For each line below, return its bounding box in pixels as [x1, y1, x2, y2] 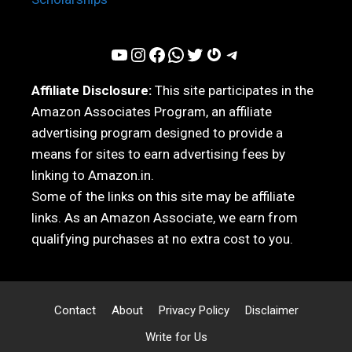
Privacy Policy [158, 303, 229, 318]
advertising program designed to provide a [31, 125, 283, 141]
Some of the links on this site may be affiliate [31, 189, 295, 205]
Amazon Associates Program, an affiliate [31, 104, 272, 120]
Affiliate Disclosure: [31, 82, 152, 99]
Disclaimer [244, 303, 299, 318]
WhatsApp [166, 42, 177, 65]
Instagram [128, 42, 145, 65]
